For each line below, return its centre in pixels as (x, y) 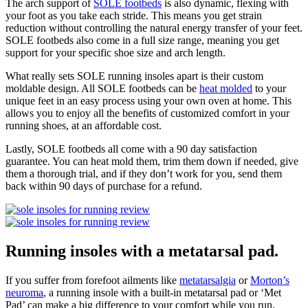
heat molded (226, 89)
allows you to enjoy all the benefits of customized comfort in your (147, 113)
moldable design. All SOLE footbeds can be (102, 89)
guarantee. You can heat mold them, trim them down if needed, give (152, 162)
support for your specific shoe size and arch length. (115, 53)
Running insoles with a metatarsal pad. (142, 251)
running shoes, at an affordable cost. (85, 126)
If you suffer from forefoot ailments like (92, 280)
